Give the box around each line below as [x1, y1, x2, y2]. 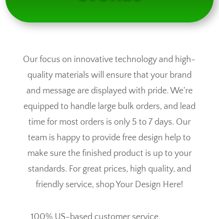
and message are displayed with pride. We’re [26, 86, 193, 96]
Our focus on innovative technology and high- [23, 54, 196, 65]
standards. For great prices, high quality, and [27, 164, 191, 174]
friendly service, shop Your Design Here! [35, 179, 183, 190]
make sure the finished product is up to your [27, 148, 192, 158]
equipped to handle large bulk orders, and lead [23, 101, 196, 111]
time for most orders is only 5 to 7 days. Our [28, 117, 191, 127]
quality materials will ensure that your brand [27, 70, 192, 80]
